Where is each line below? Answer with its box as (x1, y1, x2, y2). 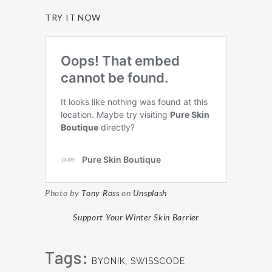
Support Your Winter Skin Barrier (73, 211, 199, 222)
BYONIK (91, 256, 126, 266)
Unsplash (133, 187, 168, 198)
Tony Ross (81, 187, 120, 198)
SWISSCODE (131, 256, 186, 266)
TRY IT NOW (45, 12, 103, 22)
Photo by (45, 187, 82, 198)
